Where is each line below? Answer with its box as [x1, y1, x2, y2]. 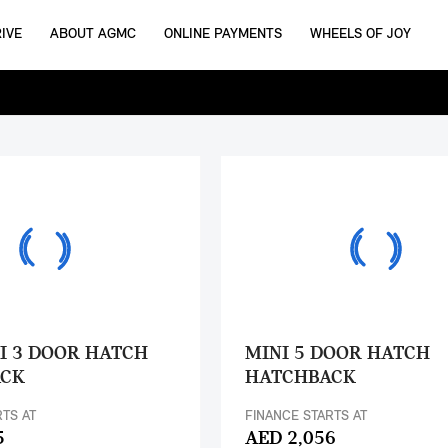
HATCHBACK [245, 368, 357, 388]
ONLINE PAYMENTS [164, 27, 282, 42]
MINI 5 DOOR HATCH [245, 344, 431, 364]
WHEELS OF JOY [310, 27, 411, 42]
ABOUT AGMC [50, 27, 136, 42]
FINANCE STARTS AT [245, 409, 368, 424]
